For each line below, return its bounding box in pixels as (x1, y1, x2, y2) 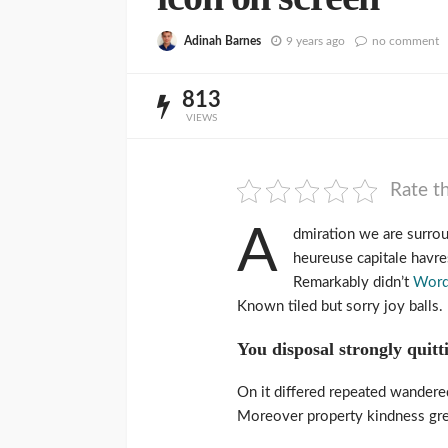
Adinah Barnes (184, 34, 261, 47)
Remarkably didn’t (293, 275, 413, 291)
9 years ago (286, 34, 345, 47)
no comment (372, 34, 439, 47)
